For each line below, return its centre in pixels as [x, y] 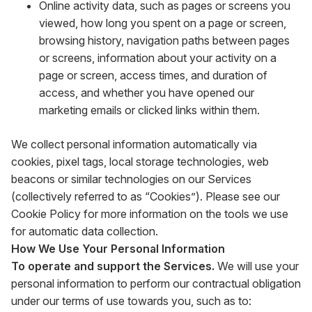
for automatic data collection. [85, 231]
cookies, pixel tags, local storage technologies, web [140, 162]
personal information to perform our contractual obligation [156, 283]
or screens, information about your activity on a [158, 58]
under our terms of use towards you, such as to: [131, 301]
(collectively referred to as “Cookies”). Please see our [146, 196]
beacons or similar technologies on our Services [131, 179]
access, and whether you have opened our [147, 93]
